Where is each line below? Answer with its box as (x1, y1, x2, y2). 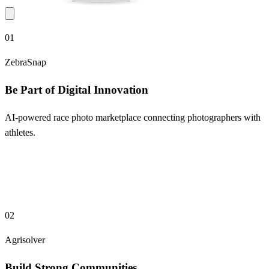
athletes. (5, 127, 35, 138)
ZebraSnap (5, 57, 46, 68)
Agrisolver (5, 235, 45, 246)
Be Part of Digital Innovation (5, 83, 148, 96)
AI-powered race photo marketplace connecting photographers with (5, 112, 261, 122)
